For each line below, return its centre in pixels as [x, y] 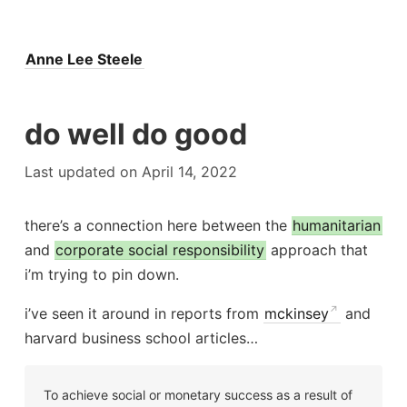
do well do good [135, 134]
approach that [318, 249]
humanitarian [337, 225]
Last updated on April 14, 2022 [130, 171]
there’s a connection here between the [158, 225]
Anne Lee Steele [84, 59]
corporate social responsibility [160, 249]
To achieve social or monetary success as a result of [198, 394]
